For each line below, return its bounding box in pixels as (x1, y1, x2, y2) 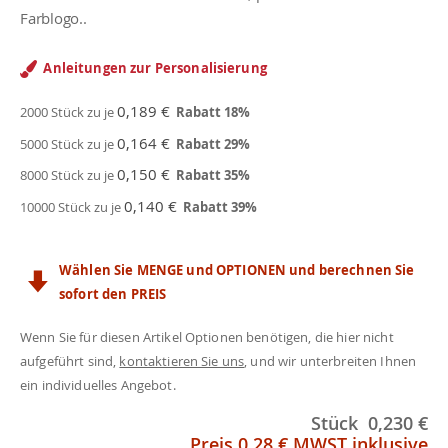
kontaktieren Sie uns (119, 351, 245, 370)
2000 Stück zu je (20, 103, 117, 121)
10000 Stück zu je (20, 197, 124, 216)
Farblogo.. (20, 8, 87, 29)
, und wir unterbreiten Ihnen (244, 351, 417, 370)
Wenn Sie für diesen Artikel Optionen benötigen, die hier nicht (20, 327, 394, 346)
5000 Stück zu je (20, 134, 117, 153)
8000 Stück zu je (20, 166, 117, 184)
